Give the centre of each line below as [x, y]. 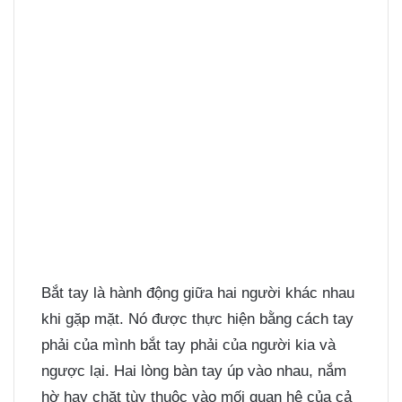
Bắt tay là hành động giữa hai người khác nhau [198, 293]
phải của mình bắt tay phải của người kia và [188, 345]
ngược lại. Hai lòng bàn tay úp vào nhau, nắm [194, 371]
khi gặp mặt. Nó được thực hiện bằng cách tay [197, 319]
